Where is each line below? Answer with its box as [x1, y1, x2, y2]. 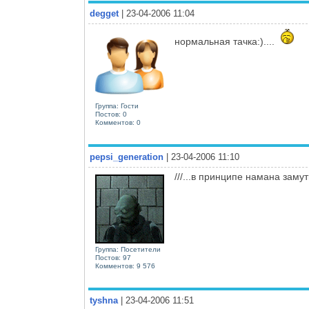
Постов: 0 [95, 110, 127, 118]
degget [90, 8, 119, 19]
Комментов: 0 [95, 119, 141, 126]
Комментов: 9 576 [95, 262, 155, 270]
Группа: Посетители [95, 246, 161, 253]
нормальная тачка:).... [175, 36, 277, 47]
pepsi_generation [90, 152, 163, 162]
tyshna [90, 295, 118, 306]
